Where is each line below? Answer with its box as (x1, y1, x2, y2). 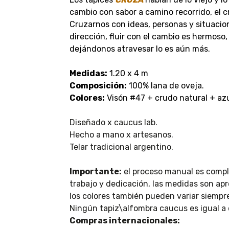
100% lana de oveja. (126, 81, 204, 91)
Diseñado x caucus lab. (69, 118, 157, 128)
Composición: (69, 81, 127, 91)
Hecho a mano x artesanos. (69, 130, 173, 140)
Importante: (69, 167, 122, 177)
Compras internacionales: (69, 216, 180, 226)
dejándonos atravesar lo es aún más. (69, 44, 212, 54)
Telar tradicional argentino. (69, 142, 173, 152)
